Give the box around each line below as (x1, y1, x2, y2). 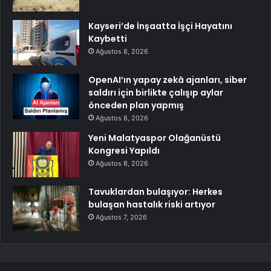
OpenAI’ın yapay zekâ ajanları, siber (88, 74, 247, 87)
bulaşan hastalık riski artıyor (88, 198, 215, 211)
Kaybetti (88, 33, 127, 45)
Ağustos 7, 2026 (96, 213, 147, 222)
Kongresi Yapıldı (88, 145, 160, 157)
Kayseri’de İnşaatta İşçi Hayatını (88, 20, 232, 33)
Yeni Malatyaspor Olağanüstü (88, 132, 221, 145)
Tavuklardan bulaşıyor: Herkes (88, 186, 223, 198)
